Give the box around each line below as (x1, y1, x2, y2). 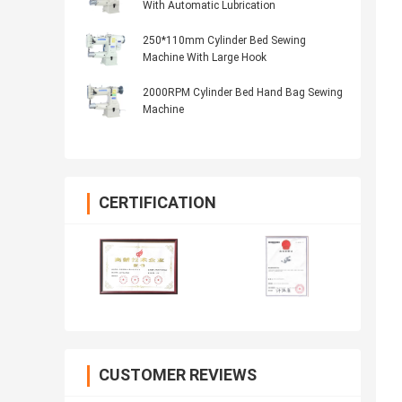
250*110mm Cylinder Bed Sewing (143, 34, 306, 48)
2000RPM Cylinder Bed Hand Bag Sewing (143, 86, 343, 100)
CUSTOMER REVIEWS (99, 365, 257, 385)
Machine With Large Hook (143, 51, 267, 65)
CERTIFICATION (99, 193, 216, 213)
